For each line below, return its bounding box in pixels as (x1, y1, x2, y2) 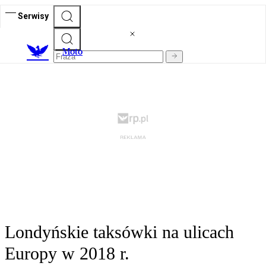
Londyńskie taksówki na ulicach (5, 222, 234, 242)
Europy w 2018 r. (5, 243, 129, 264)
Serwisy (18, 11, 49, 21)
